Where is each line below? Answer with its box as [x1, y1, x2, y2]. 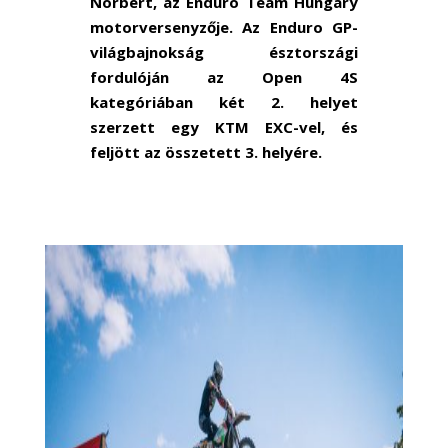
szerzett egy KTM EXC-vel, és [89, 116, 359, 137]
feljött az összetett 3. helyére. [89, 141, 322, 162]
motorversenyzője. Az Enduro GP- [89, 16, 359, 37]
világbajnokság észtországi [89, 41, 359, 62]
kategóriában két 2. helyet [89, 91, 359, 112]
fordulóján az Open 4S [89, 66, 359, 87]
